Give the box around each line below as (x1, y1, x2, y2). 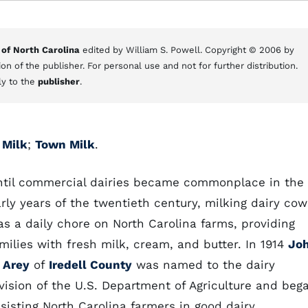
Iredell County (49, 258, 132, 272)
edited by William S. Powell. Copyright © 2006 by (80, 45, 294, 55)
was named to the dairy (132, 258, 275, 272)
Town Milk (35, 137, 95, 151)
